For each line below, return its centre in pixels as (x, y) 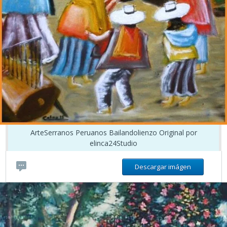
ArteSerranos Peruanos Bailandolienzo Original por (113, 132)
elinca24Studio (113, 143)
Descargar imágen (163, 166)
